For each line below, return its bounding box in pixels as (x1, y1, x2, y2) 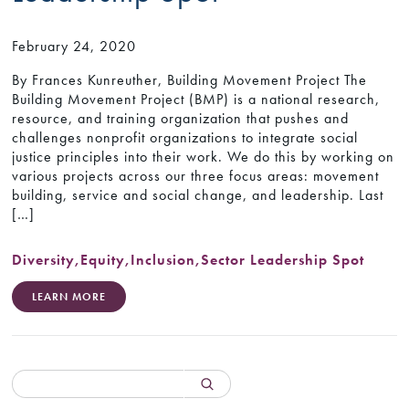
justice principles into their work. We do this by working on (12, 147, 395, 167)
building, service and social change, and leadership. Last (12, 185, 384, 205)
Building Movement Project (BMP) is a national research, (12, 89, 381, 110)
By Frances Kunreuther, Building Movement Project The (12, 70, 368, 90)
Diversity (12, 249, 76, 269)
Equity (80, 249, 126, 269)
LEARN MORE (32, 288, 107, 304)
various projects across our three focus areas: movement (12, 166, 380, 186)
